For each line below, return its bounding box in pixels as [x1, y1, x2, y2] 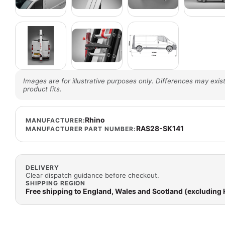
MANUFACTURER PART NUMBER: [26, 125, 136, 133]
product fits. [23, 84, 62, 93]
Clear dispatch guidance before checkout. [26, 171, 159, 179]
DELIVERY [26, 163, 59, 171]
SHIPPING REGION [26, 179, 86, 187]
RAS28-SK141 [136, 124, 184, 133]
